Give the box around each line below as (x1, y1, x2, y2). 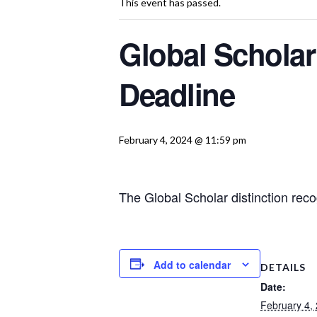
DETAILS (260, 260, 306, 273)
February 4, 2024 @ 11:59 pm (119, 134, 246, 146)
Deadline (119, 73, 235, 115)
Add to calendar (154, 258, 231, 272)
